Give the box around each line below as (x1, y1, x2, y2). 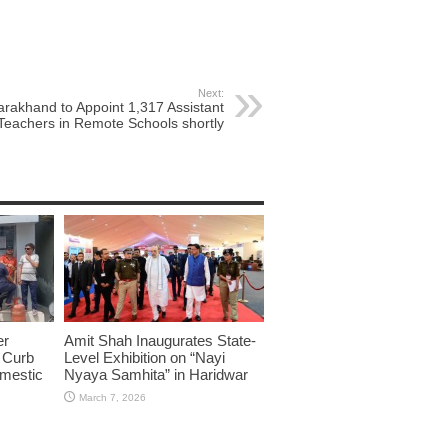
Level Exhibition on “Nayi (64, 348, 225, 366)
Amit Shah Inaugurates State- (64, 331, 256, 349)
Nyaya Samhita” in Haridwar (64, 365, 248, 383)
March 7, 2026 (79, 391, 146, 403)
